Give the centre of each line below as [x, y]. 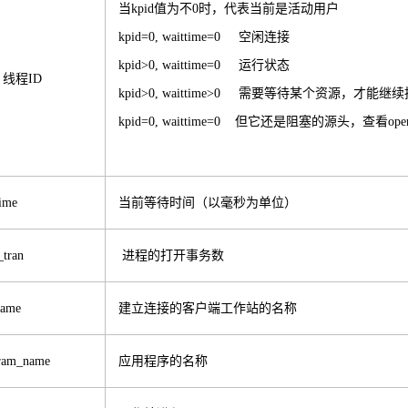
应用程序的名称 [163, 361]
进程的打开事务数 [171, 255]
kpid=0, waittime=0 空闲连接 [204, 36]
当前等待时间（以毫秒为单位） [207, 202]
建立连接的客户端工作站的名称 [207, 308]
